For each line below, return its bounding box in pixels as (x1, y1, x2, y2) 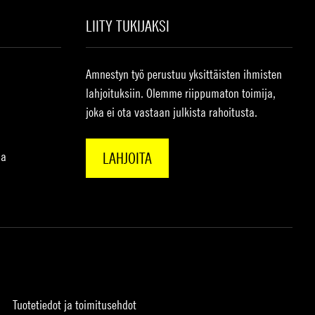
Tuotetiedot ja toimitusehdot (12, 297, 136, 313)
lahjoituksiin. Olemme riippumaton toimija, (85, 86, 276, 101)
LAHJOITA (102, 149, 152, 168)
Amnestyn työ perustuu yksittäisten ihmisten (85, 67, 282, 82)
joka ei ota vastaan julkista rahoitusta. (85, 105, 257, 120)
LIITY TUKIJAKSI (85, 17, 169, 36)
